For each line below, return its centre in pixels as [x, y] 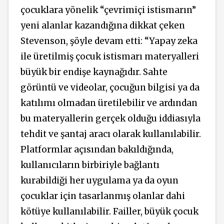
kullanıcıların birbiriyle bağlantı [90, 165]
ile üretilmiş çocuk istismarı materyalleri [110, 57]
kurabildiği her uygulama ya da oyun [99, 181]
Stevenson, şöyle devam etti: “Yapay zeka [109, 41]
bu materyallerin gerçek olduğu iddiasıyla [110, 119]
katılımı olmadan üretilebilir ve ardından [109, 103]
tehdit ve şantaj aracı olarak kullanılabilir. [111, 134]
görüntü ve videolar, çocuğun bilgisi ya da [110, 88]
